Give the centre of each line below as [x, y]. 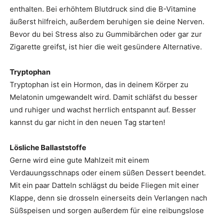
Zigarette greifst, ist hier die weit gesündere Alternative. [106, 47]
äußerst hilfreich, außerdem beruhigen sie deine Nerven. [107, 22]
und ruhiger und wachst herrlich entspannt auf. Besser [103, 110]
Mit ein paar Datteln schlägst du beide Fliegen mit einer [104, 186]
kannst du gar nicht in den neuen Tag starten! [87, 123]
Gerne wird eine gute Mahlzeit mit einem [79, 160]
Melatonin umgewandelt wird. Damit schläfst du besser [104, 97]
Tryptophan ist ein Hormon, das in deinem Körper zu [99, 85]
